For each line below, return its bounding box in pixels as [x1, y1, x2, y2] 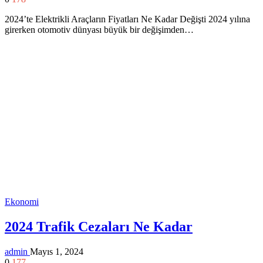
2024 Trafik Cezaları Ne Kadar [5, 218, 193, 234]
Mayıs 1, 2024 [30, 246, 83, 257]
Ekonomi [5, 197, 39, 207]
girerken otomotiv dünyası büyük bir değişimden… [5, 25, 194, 35]
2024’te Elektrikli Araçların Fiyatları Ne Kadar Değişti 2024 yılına [5, 14, 250, 24]
